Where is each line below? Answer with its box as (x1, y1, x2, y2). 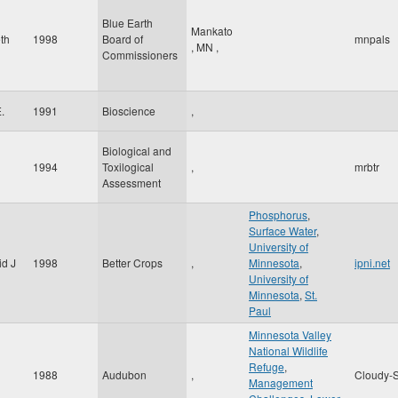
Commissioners (102, 47, 178, 62)
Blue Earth (102, 15, 153, 30)
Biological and (102, 143, 171, 158)
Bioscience (102, 103, 155, 118)
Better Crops (102, 255, 163, 270)
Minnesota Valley (249, 327, 331, 342)
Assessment (102, 175, 161, 190)
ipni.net (354, 255, 390, 270)
